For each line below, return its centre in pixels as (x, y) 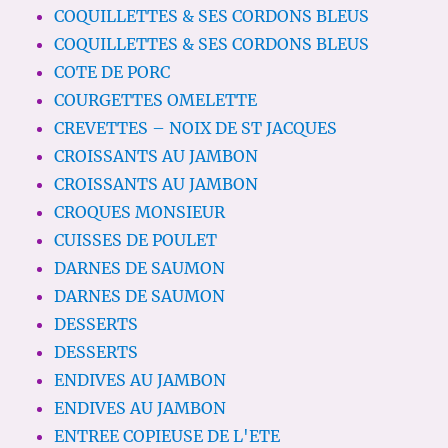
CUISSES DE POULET (136, 240)
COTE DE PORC (112, 72)
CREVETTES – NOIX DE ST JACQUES (196, 128)
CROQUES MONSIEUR (140, 212)
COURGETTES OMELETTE (156, 100)
